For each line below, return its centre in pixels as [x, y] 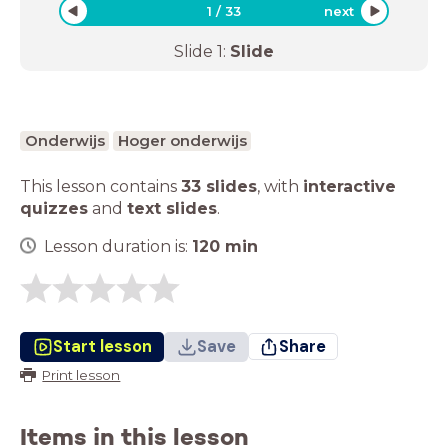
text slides [172, 208]
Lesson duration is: [118, 246]
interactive [349, 186]
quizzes [54, 208]
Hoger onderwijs [182, 140]
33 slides [219, 186]
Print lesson [81, 374]
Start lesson [102, 346]
